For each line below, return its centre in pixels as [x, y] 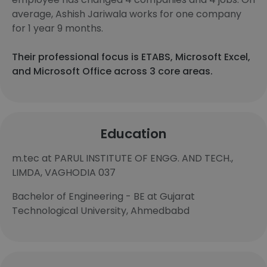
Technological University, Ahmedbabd [101, 211]
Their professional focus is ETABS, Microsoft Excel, [131, 57]
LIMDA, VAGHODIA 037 [64, 173]
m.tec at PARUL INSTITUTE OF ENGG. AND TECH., [122, 158]
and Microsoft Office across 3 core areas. [112, 71]
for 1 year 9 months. [58, 28]
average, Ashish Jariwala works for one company [127, 14]
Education [133, 134]
